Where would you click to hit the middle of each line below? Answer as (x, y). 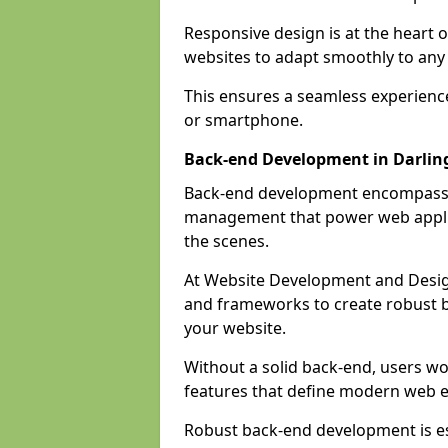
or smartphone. (243, 120)
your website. (235, 328)
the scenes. (226, 241)
